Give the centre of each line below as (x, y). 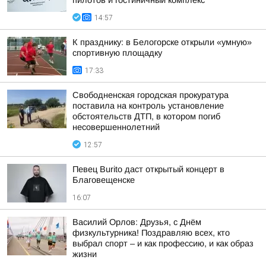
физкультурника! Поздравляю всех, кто (151, 233)
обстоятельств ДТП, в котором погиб (146, 116)
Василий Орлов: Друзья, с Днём (137, 222)
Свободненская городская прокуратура (151, 95)
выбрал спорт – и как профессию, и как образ (163, 243)
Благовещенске (104, 180)
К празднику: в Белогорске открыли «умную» (162, 42)
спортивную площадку (117, 53)
